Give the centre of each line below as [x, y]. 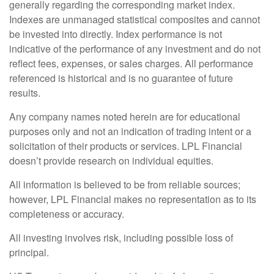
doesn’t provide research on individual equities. [111, 161]
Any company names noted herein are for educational [125, 117]
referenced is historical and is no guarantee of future [121, 78]
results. [25, 93]
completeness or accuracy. [67, 214]
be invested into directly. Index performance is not [116, 34]
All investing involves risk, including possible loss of [121, 238]
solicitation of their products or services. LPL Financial [126, 146]
